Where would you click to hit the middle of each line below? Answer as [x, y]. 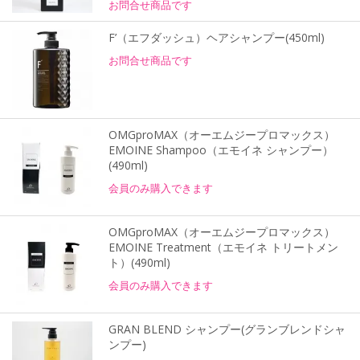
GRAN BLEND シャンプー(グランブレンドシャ [227, 329]
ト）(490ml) [139, 262]
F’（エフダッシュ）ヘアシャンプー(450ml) [217, 37]
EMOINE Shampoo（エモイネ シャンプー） [221, 149]
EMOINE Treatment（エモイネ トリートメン [223, 247]
